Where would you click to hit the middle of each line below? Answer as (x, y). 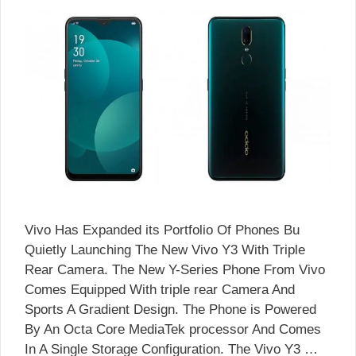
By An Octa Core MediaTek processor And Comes (173, 329)
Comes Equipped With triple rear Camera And (160, 289)
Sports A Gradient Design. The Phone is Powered (170, 309)
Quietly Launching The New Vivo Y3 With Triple (165, 250)
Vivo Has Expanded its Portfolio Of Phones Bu (162, 230)
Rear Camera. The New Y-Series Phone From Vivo (175, 269)
